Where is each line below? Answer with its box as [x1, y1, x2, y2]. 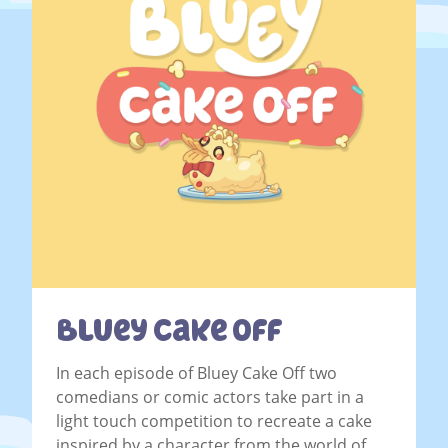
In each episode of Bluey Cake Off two [56, 362, 337, 385]
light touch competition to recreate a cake [56, 410, 372, 433]
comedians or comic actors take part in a [56, 386, 364, 409]
